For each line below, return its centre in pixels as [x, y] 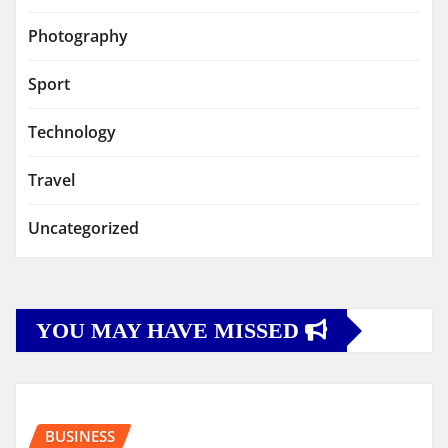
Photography [78, 36]
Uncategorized [83, 228]
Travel [51, 180]
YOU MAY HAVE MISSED [170, 331]
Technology [72, 132]
